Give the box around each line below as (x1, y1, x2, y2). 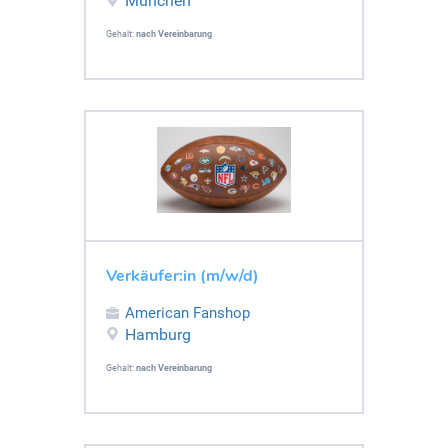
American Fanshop (125, 303, 250, 322)
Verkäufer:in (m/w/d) (106, 264, 259, 287)
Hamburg (125, 324, 191, 344)
